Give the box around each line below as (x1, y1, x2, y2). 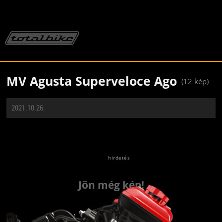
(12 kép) (181, 76, 209, 86)
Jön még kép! (78, 178, 144, 192)
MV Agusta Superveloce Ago (6, 72, 177, 89)
